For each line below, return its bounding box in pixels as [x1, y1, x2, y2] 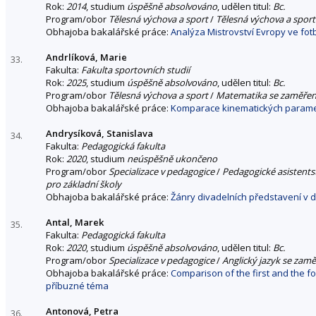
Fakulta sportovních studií [81, 63, 190, 76]
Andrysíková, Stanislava [46, 126, 153, 140]
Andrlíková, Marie [46, 50, 127, 63]
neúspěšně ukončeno [127, 152, 217, 165]
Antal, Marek [46, 215, 104, 229]
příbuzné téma [46, 279, 109, 292]
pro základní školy [46, 177, 121, 190]
